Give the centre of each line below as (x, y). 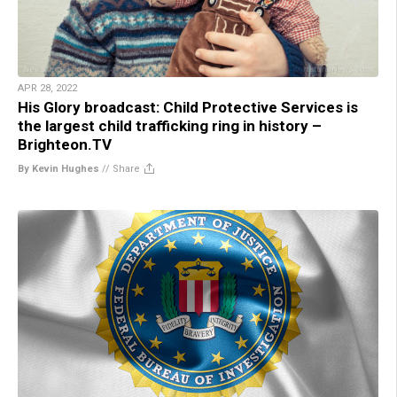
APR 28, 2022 (47, 88)
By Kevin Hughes (58, 168)
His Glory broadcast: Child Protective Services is (188, 107)
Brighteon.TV (65, 144)
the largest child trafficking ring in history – (170, 125)
